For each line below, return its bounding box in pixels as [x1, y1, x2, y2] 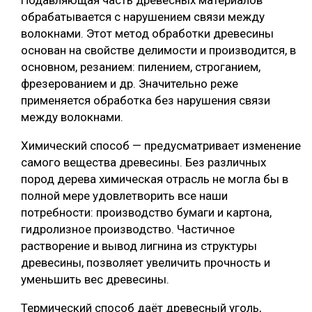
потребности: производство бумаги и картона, [21, 205, 272, 219]
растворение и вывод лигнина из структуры [21, 238, 257, 253]
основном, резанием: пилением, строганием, [21, 59, 260, 74]
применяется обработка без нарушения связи [21, 93, 270, 107]
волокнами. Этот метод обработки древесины [21, 26, 274, 40]
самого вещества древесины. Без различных [21, 155, 266, 169]
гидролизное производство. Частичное [21, 221, 235, 236]
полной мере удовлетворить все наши [21, 188, 228, 203]
